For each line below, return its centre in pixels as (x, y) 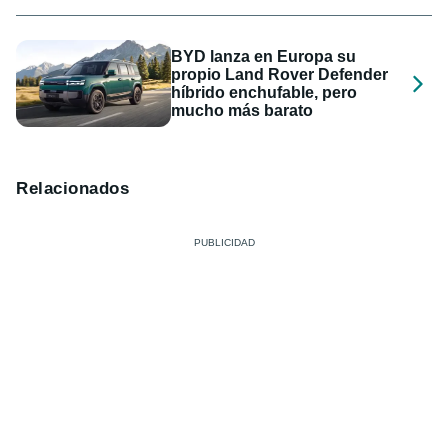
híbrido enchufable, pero (264, 92)
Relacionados (73, 189)
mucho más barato (242, 110)
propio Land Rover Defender (280, 74)
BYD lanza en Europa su (264, 56)
